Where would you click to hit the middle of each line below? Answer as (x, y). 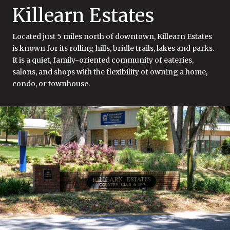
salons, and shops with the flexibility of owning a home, (110, 72)
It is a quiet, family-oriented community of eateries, (103, 60)
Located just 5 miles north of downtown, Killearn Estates (112, 36)
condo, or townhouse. (51, 83)
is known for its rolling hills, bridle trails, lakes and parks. (113, 48)
